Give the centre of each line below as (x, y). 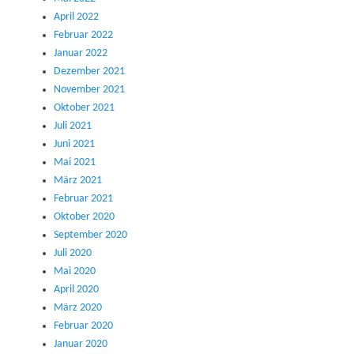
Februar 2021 (83, 199)
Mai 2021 (75, 163)
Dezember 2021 (89, 72)
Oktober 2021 (84, 108)
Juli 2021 (73, 126)
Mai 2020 (75, 272)
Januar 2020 (81, 345)
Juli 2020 (73, 254)
